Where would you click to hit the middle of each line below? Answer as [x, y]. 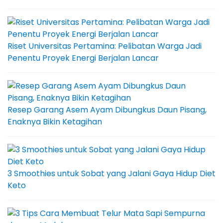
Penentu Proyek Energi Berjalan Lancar [83, 58]
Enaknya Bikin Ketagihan [55, 121]
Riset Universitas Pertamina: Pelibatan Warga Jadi [105, 46]
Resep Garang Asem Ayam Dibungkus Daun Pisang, [107, 110]
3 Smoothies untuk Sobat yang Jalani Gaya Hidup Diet [111, 173]
